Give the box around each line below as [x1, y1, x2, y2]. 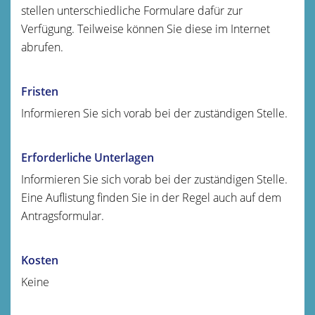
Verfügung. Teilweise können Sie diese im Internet [21, 20, 270, 37]
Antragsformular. [21, 207, 104, 224]
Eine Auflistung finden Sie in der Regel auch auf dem [21, 189, 281, 205]
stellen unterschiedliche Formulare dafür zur [21, 2, 243, 18]
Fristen [21, 83, 58, 99]
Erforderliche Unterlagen [21, 149, 154, 165]
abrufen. [21, 39, 63, 55]
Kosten [21, 252, 58, 268]
